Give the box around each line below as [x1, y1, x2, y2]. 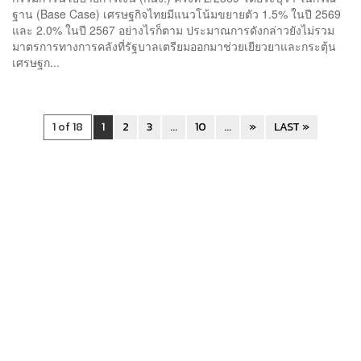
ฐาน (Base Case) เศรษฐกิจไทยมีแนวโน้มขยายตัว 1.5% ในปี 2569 [12, 5, 341, 22]
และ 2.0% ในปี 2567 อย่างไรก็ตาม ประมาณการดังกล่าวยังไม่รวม [12, 21, 334, 38]
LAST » [274, 118, 309, 135]
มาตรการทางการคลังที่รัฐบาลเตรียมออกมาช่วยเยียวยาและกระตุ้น [12, 37, 336, 54]
